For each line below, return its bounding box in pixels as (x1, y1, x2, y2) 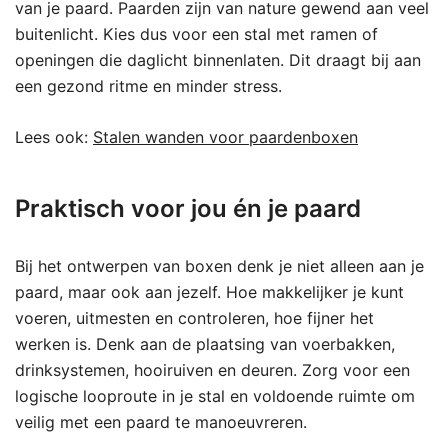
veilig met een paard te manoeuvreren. (15, 412, 307, 432)
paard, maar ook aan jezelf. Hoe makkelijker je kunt (15, 282, 404, 302)
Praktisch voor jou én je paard (15, 194, 361, 223)
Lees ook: (15, 127, 93, 147)
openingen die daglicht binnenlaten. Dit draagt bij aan (15, 50, 421, 70)
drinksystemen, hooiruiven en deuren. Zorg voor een (15, 360, 410, 380)
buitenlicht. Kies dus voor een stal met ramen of (15, 24, 378, 44)
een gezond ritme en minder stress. (15, 76, 282, 96)
